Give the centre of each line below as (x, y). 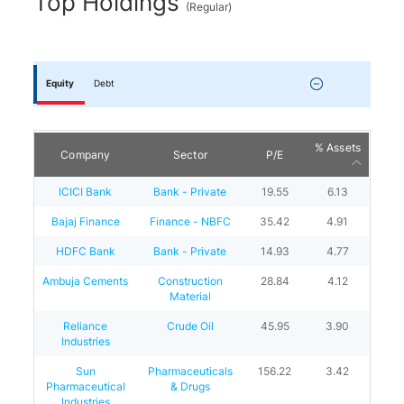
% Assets (338, 147)
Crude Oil (190, 326)
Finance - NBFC (190, 221)
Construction (190, 281)
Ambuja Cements (86, 281)
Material (190, 296)
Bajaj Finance (85, 221)
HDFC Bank (85, 251)
